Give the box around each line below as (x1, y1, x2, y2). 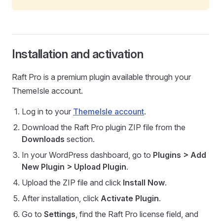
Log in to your (22, 107, 73, 116)
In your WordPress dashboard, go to (22, 150, 153, 160)
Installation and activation (12, 47, 144, 61)
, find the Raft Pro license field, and (75, 209, 198, 219)
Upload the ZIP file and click (22, 178, 123, 187)
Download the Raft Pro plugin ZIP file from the (22, 122, 185, 132)
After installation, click (22, 193, 101, 203)
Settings (44, 209, 75, 219)
